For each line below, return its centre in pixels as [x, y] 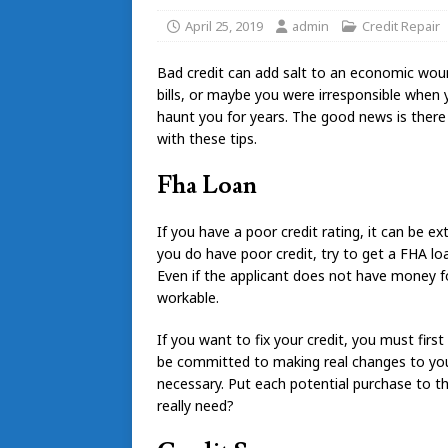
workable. [188, 297]
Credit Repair [401, 25]
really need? [195, 405]
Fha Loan [207, 185]
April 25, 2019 [224, 25]
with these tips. [207, 138]
